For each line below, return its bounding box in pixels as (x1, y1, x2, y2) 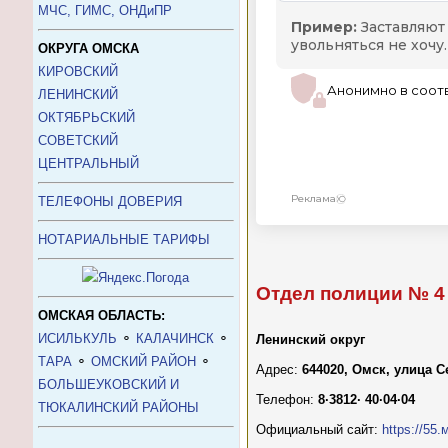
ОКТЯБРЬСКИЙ (38, 110, 135, 125)
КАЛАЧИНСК (136, 331, 214, 346)
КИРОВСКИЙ (38, 64, 118, 79)
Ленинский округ (256, 332, 365, 348)
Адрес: (256, 362, 302, 378)
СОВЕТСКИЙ (38, 133, 118, 148)
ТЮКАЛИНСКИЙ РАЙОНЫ (38, 400, 199, 415)
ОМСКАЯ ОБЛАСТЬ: (38, 308, 165, 323)
